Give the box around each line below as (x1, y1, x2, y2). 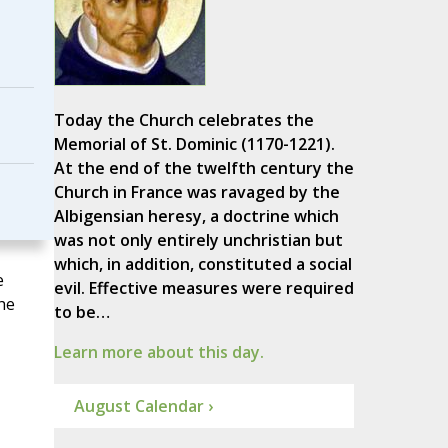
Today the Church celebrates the (53, 109, 314, 132)
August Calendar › (73, 395, 213, 418)
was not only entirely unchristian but (53, 229, 343, 252)
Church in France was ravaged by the (53, 181, 340, 204)
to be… (53, 301, 110, 324)
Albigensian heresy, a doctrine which (53, 205, 339, 228)
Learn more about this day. (53, 341, 264, 364)
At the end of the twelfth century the (53, 157, 354, 180)
